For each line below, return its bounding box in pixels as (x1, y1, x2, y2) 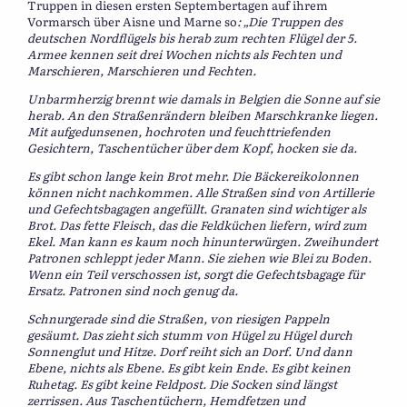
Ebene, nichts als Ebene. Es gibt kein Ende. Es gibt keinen (27, 358, 351, 376)
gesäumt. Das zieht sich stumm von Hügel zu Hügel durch (27, 325, 352, 343)
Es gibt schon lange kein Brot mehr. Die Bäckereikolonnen (27, 166, 359, 184)
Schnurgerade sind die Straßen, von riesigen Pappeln (27, 309, 330, 327)
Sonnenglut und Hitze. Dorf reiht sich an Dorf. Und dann (27, 342, 352, 360)
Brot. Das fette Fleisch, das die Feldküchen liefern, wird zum (27, 215, 367, 233)
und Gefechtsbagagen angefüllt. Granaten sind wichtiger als (27, 199, 366, 217)
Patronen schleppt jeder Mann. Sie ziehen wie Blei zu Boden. (27, 248, 372, 266)
